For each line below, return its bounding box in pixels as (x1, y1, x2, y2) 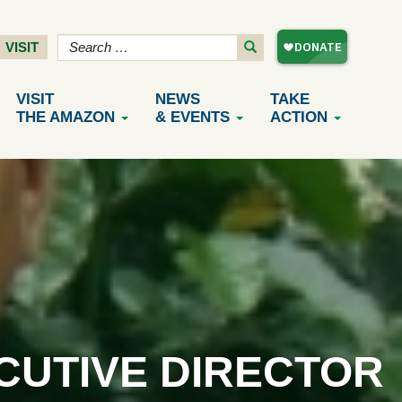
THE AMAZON (16, 109, 115, 126)
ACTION (270, 109, 328, 126)
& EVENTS (155, 109, 230, 126)
